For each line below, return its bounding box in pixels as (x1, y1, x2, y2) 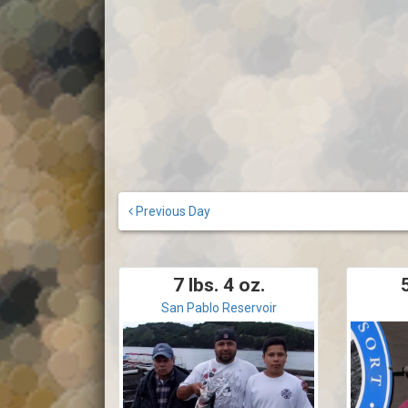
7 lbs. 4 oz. (172, 274, 265, 296)
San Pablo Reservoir (160, 301, 277, 315)
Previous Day (133, 204, 210, 219)
